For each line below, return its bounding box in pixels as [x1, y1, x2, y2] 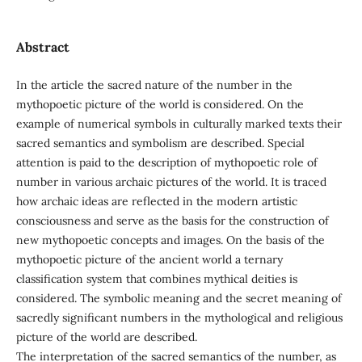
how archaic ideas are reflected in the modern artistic [15, 193, 297, 208]
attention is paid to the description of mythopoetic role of [15, 154, 318, 170]
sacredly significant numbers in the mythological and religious [15, 309, 343, 325]
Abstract [15, 38, 69, 55]
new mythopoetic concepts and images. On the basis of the [15, 232, 325, 247]
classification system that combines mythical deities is [15, 271, 297, 286]
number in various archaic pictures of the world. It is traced [15, 174, 326, 189]
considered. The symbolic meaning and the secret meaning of [15, 290, 342, 305]
